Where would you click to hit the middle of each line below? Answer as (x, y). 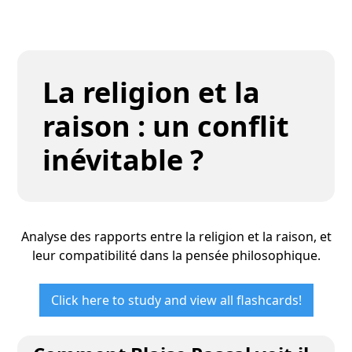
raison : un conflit (166, 126)
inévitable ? (123, 160)
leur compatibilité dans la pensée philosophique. (176, 255)
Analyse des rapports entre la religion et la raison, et (176, 236)
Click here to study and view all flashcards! (176, 300)
